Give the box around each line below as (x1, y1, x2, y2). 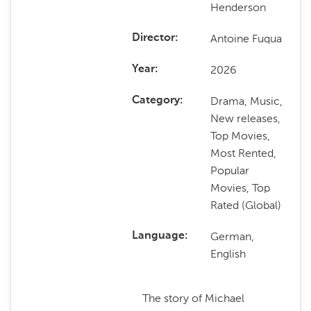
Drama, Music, (210, 94, 283, 108)
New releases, (210, 112, 281, 125)
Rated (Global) (210, 199, 282, 212)
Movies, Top (210, 181, 271, 194)
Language (131, 230, 185, 242)
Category (131, 95, 180, 106)
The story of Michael (142, 292, 244, 305)
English (210, 247, 246, 260)
